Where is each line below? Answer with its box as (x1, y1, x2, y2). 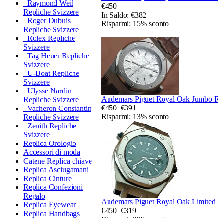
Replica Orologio (23, 139, 76, 148)
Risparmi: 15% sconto (101, 19, 169, 28)
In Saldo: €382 (101, 10, 146, 19)
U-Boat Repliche (23, 69, 79, 78)
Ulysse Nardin (23, 87, 72, 95)
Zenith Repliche (23, 122, 76, 130)
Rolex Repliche (23, 34, 75, 43)
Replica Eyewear (23, 200, 76, 209)
